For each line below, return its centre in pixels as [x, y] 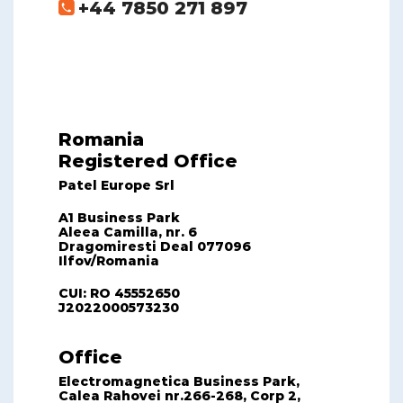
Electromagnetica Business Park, [179, 381]
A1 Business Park [119, 218]
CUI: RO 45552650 [119, 293]
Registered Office [148, 161]
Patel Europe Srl [116, 185]
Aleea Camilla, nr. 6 [128, 232]
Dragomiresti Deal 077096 [155, 246]
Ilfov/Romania [109, 261]
